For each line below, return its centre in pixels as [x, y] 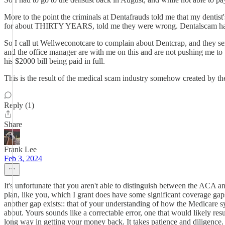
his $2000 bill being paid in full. [54, 61]
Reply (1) [19, 105]
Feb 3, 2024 [23, 158]
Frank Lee [20, 149]
